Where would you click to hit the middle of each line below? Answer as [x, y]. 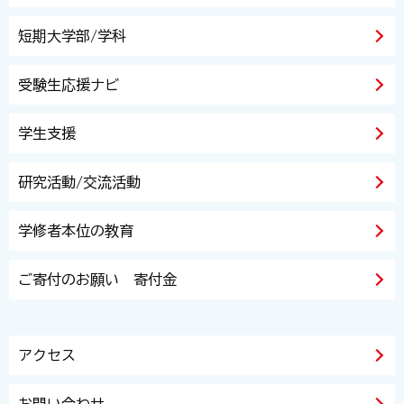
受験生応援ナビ [69, 85]
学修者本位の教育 [76, 231]
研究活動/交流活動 [79, 182]
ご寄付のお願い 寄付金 [97, 280]
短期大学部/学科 [72, 36]
